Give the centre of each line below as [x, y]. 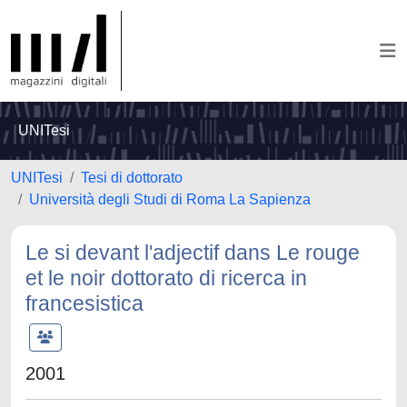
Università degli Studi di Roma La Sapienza [170, 199]
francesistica [84, 303]
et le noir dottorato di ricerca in [166, 278]
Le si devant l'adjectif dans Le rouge [193, 253]
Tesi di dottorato [132, 178]
